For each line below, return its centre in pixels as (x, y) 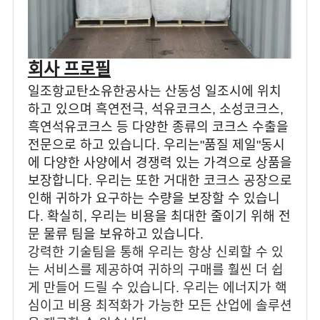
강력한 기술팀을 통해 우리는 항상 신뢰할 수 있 (155, 252)
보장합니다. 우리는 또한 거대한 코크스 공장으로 (160, 181)
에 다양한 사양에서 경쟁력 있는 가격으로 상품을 (160, 163)
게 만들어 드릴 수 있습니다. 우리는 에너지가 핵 (157, 288)
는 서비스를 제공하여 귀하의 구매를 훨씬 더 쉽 (155, 270)
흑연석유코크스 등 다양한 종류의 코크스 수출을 (158, 127)
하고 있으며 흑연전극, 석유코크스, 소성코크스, (155, 110)
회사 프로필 (69, 70)
